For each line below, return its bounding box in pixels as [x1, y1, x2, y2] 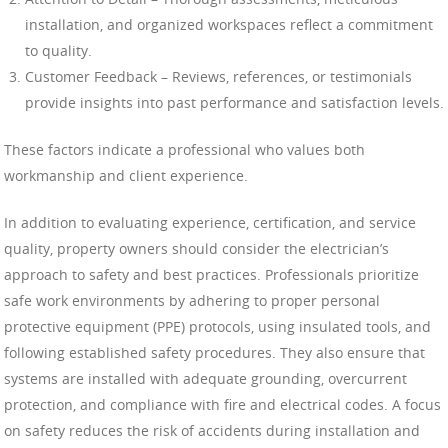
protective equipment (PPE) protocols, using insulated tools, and [4, 316, 431, 336]
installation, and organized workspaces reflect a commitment [25, 14, 433, 34]
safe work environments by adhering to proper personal [4, 290, 380, 310]
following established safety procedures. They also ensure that [4, 342, 425, 362]
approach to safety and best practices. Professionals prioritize [4, 264, 419, 284]
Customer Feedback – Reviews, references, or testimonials [25, 66, 412, 86]
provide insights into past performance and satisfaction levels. [25, 92, 444, 112]
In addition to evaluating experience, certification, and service [4, 212, 416, 232]
